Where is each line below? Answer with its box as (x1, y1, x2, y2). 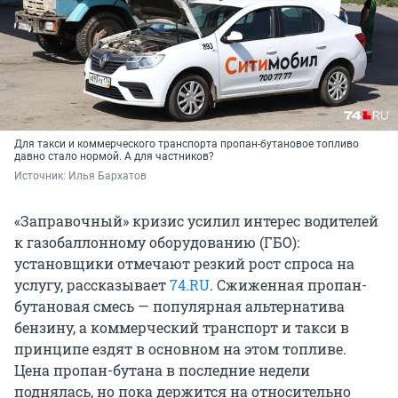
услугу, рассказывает (14, 275, 170, 295)
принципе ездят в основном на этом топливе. (14, 339, 346, 359)
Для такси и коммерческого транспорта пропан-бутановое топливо (14, 138, 359, 151)
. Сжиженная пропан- (210, 275, 367, 295)
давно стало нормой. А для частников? (14, 150, 214, 163)
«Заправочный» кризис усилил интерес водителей (14, 211, 378, 231)
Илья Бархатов (68, 170, 147, 183)
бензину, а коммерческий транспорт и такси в (14, 318, 349, 338)
